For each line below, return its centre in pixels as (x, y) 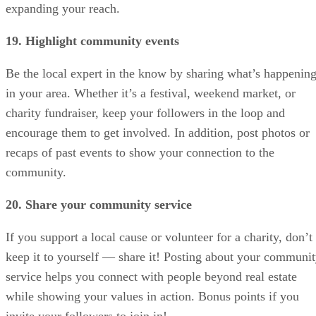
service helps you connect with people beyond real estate (151, 277)
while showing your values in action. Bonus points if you (152, 297)
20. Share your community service (99, 205)
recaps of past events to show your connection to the (140, 153)
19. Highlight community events (92, 41)
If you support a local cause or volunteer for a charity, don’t (159, 237)
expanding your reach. (63, 9)
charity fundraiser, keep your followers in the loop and (145, 113)
